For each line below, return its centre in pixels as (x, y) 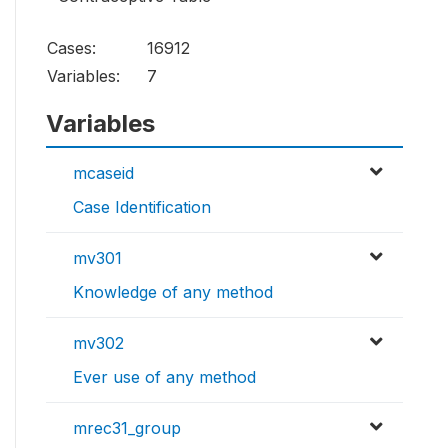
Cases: (71, 48)
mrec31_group (127, 428)
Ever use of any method (164, 377)
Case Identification (142, 207)
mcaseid (103, 173)
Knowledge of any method (173, 292)
